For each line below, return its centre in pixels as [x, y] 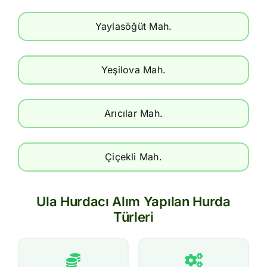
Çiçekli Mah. [133, 156]
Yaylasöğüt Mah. [133, 26]
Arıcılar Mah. [133, 113]
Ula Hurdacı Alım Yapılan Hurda [133, 201]
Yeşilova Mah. [133, 69]
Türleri [133, 217]
